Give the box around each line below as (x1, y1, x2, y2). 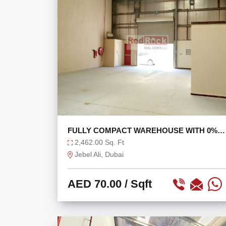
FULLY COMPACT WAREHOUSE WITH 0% (68, 126, 217, 135)
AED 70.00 (68, 178, 122, 190)
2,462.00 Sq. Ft (73, 138, 124, 146)
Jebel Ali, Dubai (73, 150, 124, 158)
